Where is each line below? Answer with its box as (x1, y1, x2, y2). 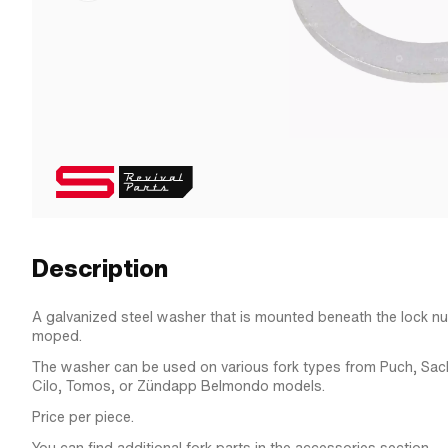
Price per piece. (32, 407, 134, 427)
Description (32, 252, 168, 285)
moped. (32, 326, 82, 346)
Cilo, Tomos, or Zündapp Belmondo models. (32, 376, 325, 396)
